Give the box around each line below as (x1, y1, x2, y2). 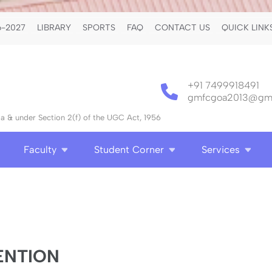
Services (202, 144, 240, 155)
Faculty (24, 144, 56, 155)
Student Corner (94, 144, 164, 155)
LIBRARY (37, 22, 71, 33)
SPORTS (83, 22, 115, 33)
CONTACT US (155, 22, 210, 33)
